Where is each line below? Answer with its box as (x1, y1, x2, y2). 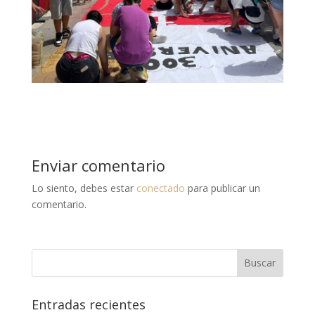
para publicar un (184, 181, 260, 195)
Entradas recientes (31, 295, 146, 313)
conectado (136, 181, 185, 195)
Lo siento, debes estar (31, 181, 136, 195)
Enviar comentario (31, 154, 165, 176)
